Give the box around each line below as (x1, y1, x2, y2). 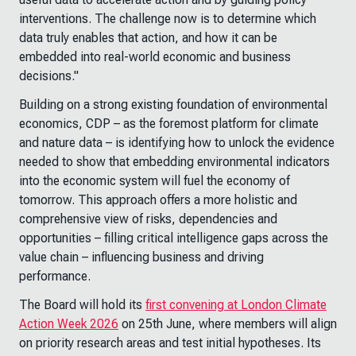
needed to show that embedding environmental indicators (19, 154, 330, 169)
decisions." (19, 68, 79, 83)
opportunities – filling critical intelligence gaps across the (19, 230, 328, 246)
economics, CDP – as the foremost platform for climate (19, 116, 319, 131)
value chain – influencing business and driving (19, 250, 264, 265)
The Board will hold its (19, 297, 145, 312)
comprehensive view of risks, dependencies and (19, 211, 277, 226)
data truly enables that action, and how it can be (19, 30, 277, 45)
